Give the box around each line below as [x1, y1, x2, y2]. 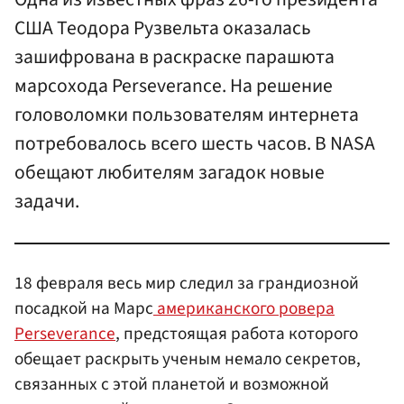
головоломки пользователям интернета [14, 101, 359, 130]
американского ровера [153, 295, 335, 321]
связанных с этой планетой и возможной [14, 371, 329, 397]
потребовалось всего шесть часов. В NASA [14, 130, 375, 159]
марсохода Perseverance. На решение [14, 72, 333, 101]
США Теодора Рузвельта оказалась [14, 14, 311, 43]
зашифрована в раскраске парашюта [14, 43, 335, 72]
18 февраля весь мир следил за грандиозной [14, 270, 359, 296]
